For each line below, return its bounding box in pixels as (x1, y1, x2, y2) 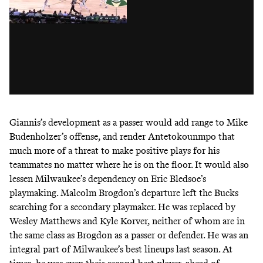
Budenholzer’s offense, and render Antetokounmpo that (9, 130, 235, 142)
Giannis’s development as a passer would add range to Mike (9, 116, 248, 128)
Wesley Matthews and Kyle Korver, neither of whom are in (9, 215, 245, 227)
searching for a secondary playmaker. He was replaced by (9, 201, 235, 213)
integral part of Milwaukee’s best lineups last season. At (9, 243, 232, 255)
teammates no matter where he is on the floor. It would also (9, 159, 249, 170)
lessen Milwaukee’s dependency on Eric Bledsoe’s (9, 173, 206, 184)
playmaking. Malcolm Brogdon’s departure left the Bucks (9, 187, 238, 198)
